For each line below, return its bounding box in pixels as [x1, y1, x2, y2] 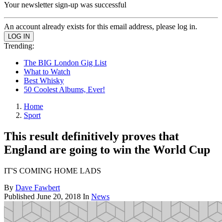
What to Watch [24, 67, 70, 76]
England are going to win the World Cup [4, 143, 210, 156]
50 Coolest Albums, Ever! [24, 85, 105, 94]
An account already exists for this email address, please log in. [4, 22, 197, 31]
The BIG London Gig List [24, 58, 107, 67]
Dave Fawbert [15, 183, 60, 192]
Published [4, 192, 37, 201]
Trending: [4, 42, 34, 50]
